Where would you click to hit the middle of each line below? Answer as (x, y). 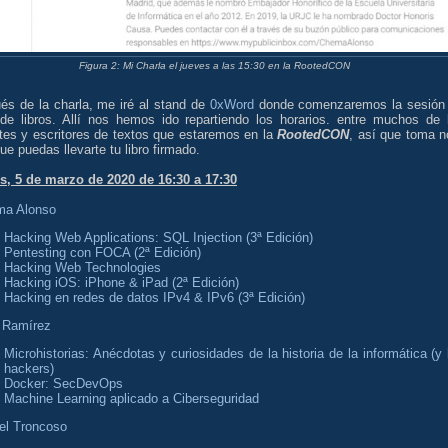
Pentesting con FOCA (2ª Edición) (102, 252)
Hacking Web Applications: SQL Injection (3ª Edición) (158, 237)
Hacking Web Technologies (82, 267)
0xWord (231, 104)
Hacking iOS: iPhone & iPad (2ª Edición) (121, 282)
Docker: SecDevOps (63, 383)
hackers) (29, 368)
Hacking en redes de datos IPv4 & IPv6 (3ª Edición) (154, 297)
